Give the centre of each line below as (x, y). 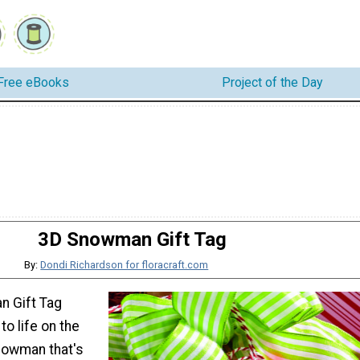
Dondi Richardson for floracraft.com (125, 264)
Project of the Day (272, 83)
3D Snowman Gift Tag (132, 239)
